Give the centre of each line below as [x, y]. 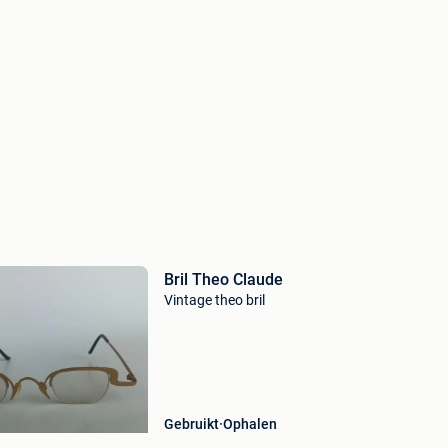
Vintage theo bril [214, 300]
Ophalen [249, 424]
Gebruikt [191, 424]
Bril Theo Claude [223, 279]
